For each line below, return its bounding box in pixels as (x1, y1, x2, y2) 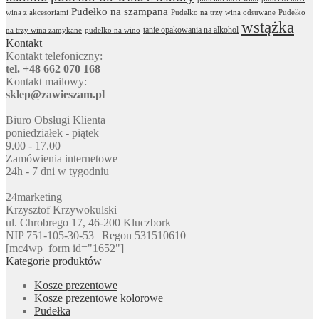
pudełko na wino (85, 26, 140, 34)
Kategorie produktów (6, 254, 102, 267)
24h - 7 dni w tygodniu (6, 164, 109, 177)
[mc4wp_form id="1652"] (6, 241, 124, 254)
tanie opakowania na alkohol (143, 24, 239, 35)
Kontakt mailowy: (6, 75, 87, 88)
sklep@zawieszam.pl (6, 88, 105, 100)
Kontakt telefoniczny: (6, 49, 103, 62)
